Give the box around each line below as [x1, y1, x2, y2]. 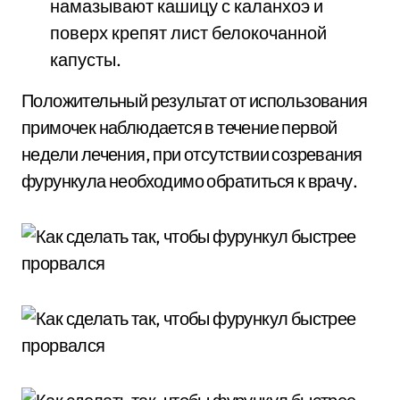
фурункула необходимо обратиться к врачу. [21, 170, 357, 192]
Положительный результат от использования [21, 89, 367, 112]
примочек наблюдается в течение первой [21, 116, 337, 138]
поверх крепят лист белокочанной [50, 21, 327, 44]
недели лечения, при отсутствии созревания [21, 143, 362, 165]
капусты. [50, 48, 121, 71]
